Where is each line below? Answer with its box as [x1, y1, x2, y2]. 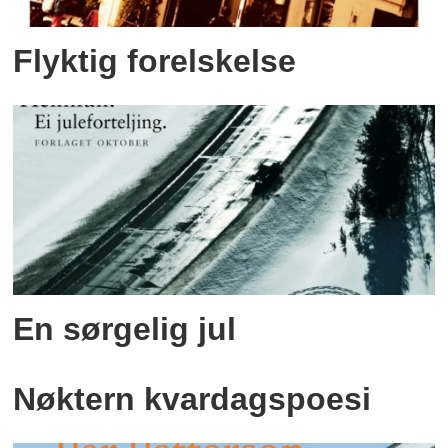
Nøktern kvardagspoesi [13, 380, 372, 417]
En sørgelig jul [13, 310, 237, 347]
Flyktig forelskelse [13, 43, 297, 80]
